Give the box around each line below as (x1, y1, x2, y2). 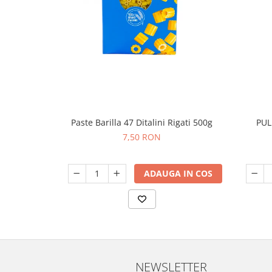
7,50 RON (123, 131, 161, 143)
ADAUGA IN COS (143, 168, 212, 179)
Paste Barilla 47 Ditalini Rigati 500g (71, 117, 212, 128)
